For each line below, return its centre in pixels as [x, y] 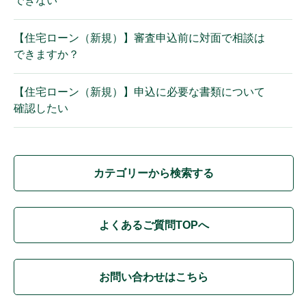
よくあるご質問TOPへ [154, 225]
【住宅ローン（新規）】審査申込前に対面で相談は [139, 38]
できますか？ [46, 54]
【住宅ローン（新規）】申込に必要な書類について [139, 92]
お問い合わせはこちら [154, 277]
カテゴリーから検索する [154, 173]
